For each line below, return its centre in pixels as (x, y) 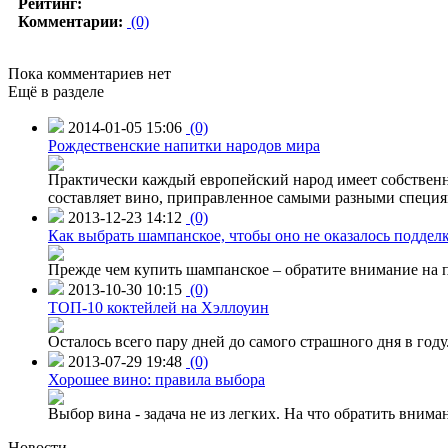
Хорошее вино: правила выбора (156, 379)
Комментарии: (70, 21)
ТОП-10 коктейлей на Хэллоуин (158, 307)
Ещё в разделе (56, 91)
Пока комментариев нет (89, 73)
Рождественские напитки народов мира (184, 145)
